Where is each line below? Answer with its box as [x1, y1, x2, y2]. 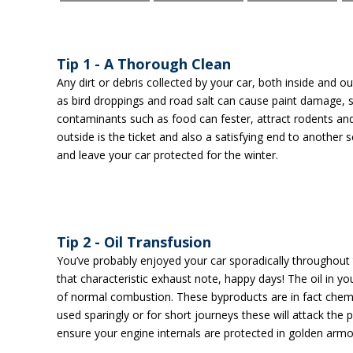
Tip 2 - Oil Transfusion [57, 232, 211, 251]
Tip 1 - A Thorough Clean [57, 54, 231, 73]
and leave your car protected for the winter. [57, 147, 278, 162]
